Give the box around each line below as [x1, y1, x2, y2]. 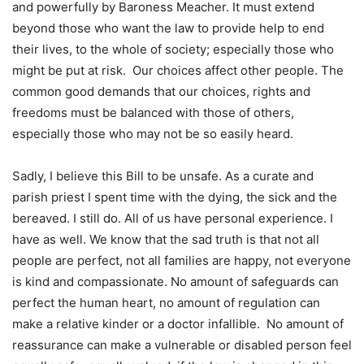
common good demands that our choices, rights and [12, 84, 310, 100]
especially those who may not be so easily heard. [12, 126, 297, 142]
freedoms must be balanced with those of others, [12, 105, 294, 121]
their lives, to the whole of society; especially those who [12, 41, 334, 58]
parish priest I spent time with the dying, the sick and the [12, 189, 337, 206]
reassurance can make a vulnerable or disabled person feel [12, 337, 352, 353]
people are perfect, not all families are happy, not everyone [12, 253, 351, 269]
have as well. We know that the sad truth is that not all [12, 232, 319, 248]
